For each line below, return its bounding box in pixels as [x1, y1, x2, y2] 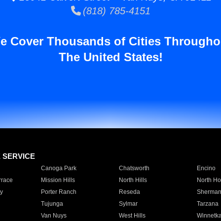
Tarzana [196, 200, 219, 207]
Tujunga [40, 200, 63, 207]
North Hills [118, 177, 147, 184]
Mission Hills [40, 177, 75, 184]
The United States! [58, 50, 163, 64]
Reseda [118, 188, 140, 195]
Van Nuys [40, 212, 67, 219]
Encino [196, 165, 216, 172]
